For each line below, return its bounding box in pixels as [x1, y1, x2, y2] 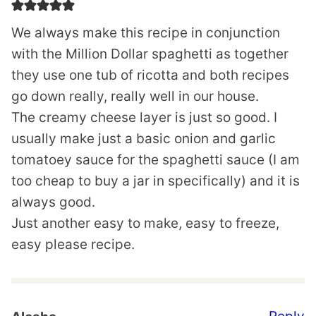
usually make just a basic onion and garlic [11, 130, 276, 147]
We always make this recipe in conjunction [11, 25, 280, 42]
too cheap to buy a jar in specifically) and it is [11, 173, 300, 190]
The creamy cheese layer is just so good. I [11, 109, 277, 126]
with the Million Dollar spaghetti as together [11, 46, 288, 63]
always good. [11, 194, 95, 211]
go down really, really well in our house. [11, 88, 259, 105]
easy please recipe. [11, 236, 135, 253]
